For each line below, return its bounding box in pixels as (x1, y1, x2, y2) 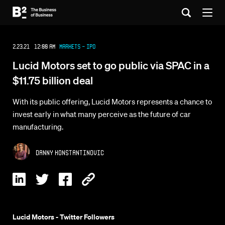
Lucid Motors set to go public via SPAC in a (13, 59, 209, 71)
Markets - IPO (59, 43, 95, 50)
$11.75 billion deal (13, 74, 93, 86)
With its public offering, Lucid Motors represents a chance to (13, 96, 212, 106)
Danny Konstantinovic (36, 148, 104, 157)
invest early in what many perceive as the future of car (13, 109, 191, 119)
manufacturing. (13, 122, 63, 132)
